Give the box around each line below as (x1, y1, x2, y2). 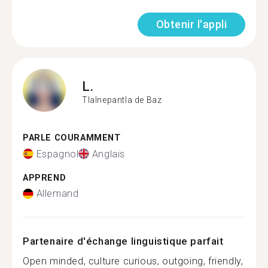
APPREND (23, 172, 66, 183)
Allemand (36, 188, 79, 199)
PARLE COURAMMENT (23, 133, 121, 143)
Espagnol (36, 148, 79, 160)
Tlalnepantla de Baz (82, 95, 162, 105)
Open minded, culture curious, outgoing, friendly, (23, 255, 243, 267)
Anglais (92, 148, 126, 160)
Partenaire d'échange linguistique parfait (23, 235, 224, 247)
